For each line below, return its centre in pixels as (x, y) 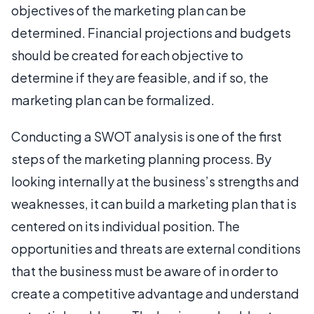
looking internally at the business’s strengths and (155, 181)
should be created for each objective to (127, 55)
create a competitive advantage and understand (155, 293)
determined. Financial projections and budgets (151, 32)
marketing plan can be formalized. (113, 100)
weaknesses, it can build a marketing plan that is (154, 203)
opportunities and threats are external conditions (156, 248)
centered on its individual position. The (125, 226)
